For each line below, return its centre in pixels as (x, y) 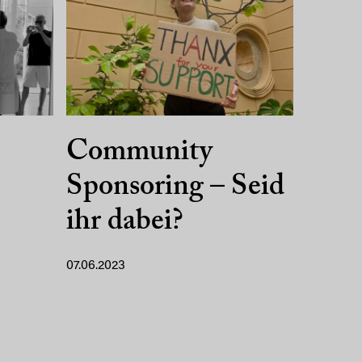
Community (139, 153)
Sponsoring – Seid (175, 188)
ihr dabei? (124, 223)
